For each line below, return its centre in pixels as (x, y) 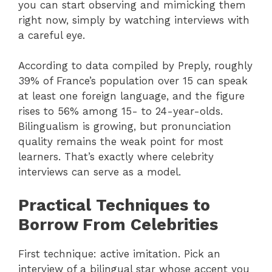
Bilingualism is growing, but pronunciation (125, 127)
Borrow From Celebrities (118, 224)
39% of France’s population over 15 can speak (133, 81)
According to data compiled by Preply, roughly (135, 66)
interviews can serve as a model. (100, 172)
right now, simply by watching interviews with (134, 20)
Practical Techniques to (114, 205)
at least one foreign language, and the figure (131, 96)
